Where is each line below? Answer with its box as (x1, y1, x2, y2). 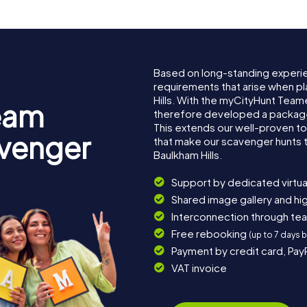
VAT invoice (171, 260, 227, 274)
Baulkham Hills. (153, 147, 222, 161)
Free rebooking (171, 226, 249, 240)
